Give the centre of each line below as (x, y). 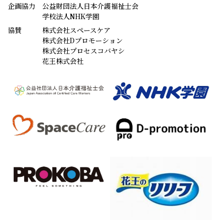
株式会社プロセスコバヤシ (83, 50)
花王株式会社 (63, 61)
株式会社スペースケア (76, 30)
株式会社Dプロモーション (82, 40)
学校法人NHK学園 (71, 16)
